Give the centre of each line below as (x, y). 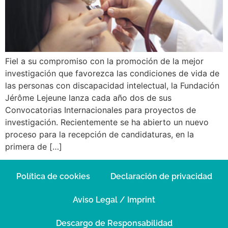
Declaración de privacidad (161, 177)
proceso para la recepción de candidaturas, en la (99, 134)
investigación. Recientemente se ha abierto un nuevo (107, 122)
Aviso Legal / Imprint (114, 200)
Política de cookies (53, 177)
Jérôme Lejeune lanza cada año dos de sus (88, 98)
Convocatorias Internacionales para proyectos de (101, 110)
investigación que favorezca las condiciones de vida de (112, 73)
